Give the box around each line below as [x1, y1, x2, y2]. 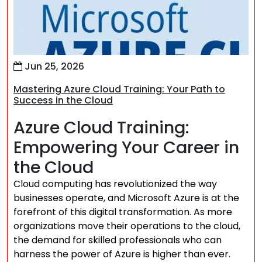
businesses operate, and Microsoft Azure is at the [13, 191, 239, 205]
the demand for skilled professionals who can [13, 233, 222, 247]
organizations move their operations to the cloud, [13, 219, 240, 233]
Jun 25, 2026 [22, 60, 84, 73]
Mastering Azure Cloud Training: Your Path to [13, 82, 225, 96]
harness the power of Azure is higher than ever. [13, 247, 230, 261]
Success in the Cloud [13, 94, 113, 107]
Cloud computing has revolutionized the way [13, 177, 217, 191]
